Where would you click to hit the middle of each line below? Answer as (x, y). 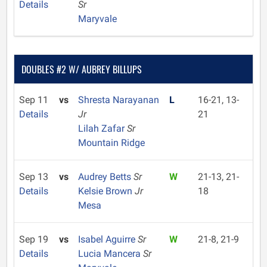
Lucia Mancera (110, 254)
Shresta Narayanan (118, 100)
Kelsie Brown (106, 191)
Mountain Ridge (111, 143)
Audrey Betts (105, 177)
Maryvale (97, 19)
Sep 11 (34, 100)
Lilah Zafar (102, 128)
